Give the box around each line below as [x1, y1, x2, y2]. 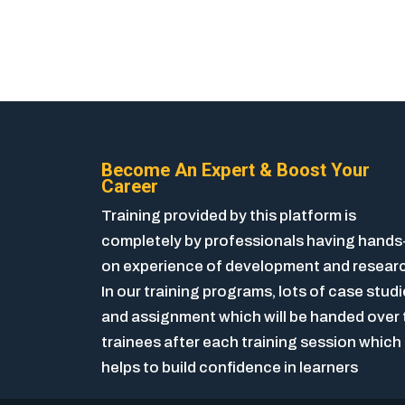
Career [101, 175, 158, 198]
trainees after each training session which [101, 334, 401, 352]
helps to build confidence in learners [101, 359, 358, 377]
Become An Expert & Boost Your [101, 159, 370, 182]
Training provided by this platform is [101, 207, 356, 225]
